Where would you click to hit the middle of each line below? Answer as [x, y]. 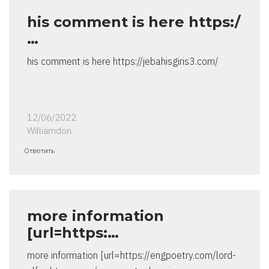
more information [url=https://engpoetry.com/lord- [131, 255]
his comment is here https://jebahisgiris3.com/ [123, 62]
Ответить [39, 151]
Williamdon [49, 131]
